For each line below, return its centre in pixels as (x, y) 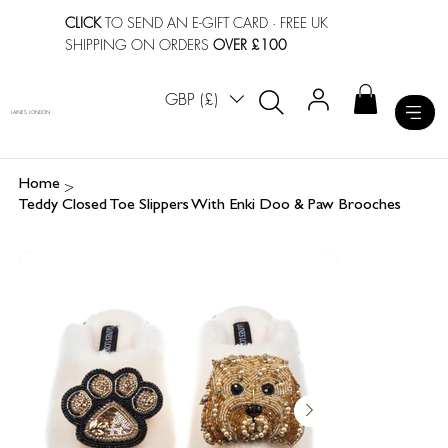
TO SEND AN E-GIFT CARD (185, 22)
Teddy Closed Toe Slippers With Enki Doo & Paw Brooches (209, 206)
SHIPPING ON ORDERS (139, 44)
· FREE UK (298, 22)
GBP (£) (192, 99)
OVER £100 (250, 44)
